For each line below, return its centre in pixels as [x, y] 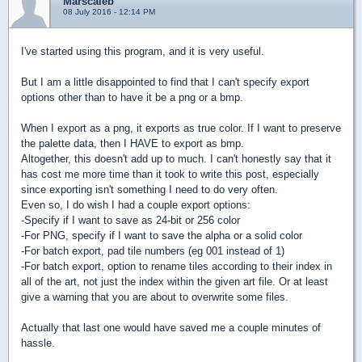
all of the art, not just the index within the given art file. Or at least [175, 282]
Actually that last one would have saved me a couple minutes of [171, 328]
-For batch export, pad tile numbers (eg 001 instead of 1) [153, 251]
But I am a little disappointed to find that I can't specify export [165, 82]
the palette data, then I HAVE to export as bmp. [133, 143]
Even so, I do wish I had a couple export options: [136, 205]
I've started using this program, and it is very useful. [143, 51]
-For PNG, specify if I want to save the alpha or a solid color [162, 236]
